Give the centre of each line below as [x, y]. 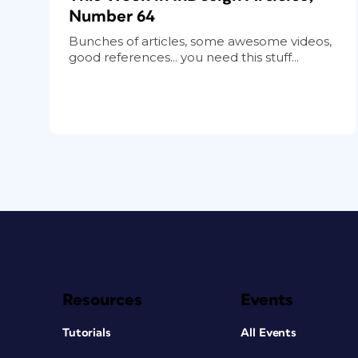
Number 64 [112, 16]
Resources [102, 300]
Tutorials [87, 332]
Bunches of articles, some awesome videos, [200, 41]
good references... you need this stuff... [184, 57]
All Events [269, 332]
